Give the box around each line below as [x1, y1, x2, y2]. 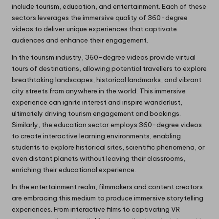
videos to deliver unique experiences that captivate [12, 24, 177, 34]
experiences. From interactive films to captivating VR [12, 205, 180, 214]
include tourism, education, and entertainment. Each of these [12, 2, 206, 11]
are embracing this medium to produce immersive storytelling [12, 194, 203, 203]
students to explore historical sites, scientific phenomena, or [12, 143, 205, 152]
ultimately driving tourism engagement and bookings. [12, 109, 181, 118]
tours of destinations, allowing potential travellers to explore [12, 64, 207, 73]
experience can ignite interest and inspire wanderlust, [12, 98, 182, 107]
